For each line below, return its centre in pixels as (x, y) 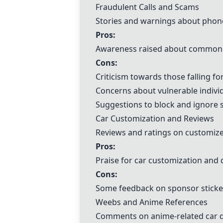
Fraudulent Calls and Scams (147, 7)
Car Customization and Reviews (155, 118)
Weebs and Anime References (152, 202)
